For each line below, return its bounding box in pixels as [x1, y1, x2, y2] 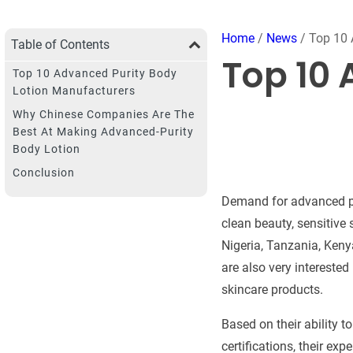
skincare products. [221, 281, 323, 297]
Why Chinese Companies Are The [13, 107, 195, 121]
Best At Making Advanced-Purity [13, 124, 194, 138]
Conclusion [13, 165, 75, 179]
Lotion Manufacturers [13, 84, 136, 97]
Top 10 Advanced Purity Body [13, 66, 177, 80]
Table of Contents [11, 36, 110, 52]
